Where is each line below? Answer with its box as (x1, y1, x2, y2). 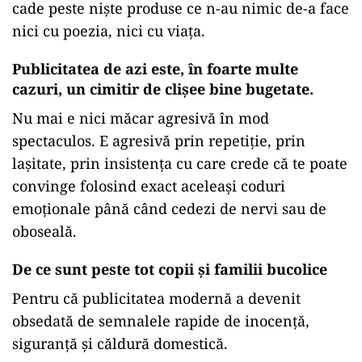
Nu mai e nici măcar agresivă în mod (12, 108, 269, 128)
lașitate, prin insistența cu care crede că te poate (12, 154, 347, 173)
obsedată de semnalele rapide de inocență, (12, 311, 309, 330)
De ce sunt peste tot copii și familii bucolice (12, 259, 327, 279)
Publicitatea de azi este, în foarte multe (12, 59, 298, 78)
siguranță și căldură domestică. (12, 334, 228, 353)
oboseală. (12, 221, 77, 241)
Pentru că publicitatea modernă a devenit (12, 288, 301, 308)
